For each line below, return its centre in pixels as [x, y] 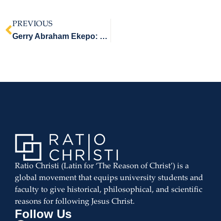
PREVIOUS [32, 25]
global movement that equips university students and [109, 178]
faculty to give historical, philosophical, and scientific [109, 190]
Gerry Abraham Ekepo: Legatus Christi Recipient [104, 37]
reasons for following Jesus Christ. [76, 202]
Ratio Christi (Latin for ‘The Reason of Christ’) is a [102, 166]
